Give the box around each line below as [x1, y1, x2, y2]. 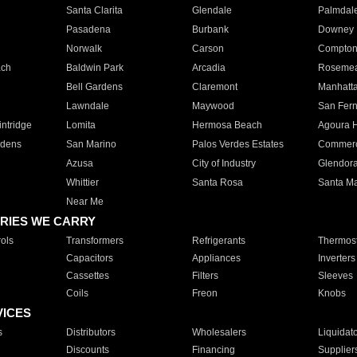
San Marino [65, 139, 116, 150]
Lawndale [65, 100, 109, 112]
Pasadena [65, 24, 111, 35]
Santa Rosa [191, 177, 243, 188]
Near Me [65, 196, 104, 207]
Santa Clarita [65, 5, 123, 16]
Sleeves [317, 270, 353, 281]
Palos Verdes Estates [191, 139, 284, 150]
